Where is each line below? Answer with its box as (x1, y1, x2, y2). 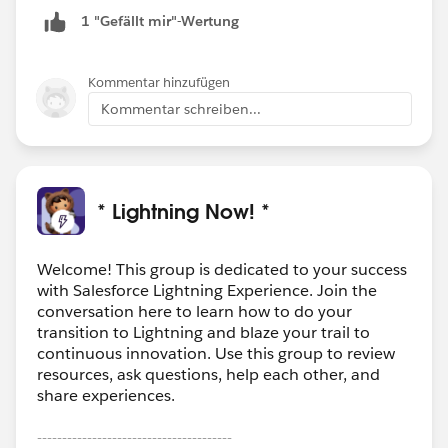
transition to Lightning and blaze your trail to (37, 321, 370, 343)
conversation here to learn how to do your (37, 300, 352, 322)
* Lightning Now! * (97, 197, 270, 224)
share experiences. (37, 384, 175, 406)
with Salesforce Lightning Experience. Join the (37, 279, 377, 301)
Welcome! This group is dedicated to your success (37, 258, 407, 280)
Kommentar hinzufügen (88, 73, 230, 91)
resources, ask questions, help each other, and (37, 363, 380, 385)
